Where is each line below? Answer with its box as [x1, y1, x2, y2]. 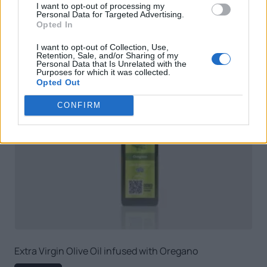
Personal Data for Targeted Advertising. [36, 9, 184, 19]
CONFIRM [57, 101, 101, 110]
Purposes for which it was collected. [36, 67, 170, 77]
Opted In [36, 19, 73, 29]
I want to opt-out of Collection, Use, [36, 42, 169, 52]
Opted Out [36, 77, 80, 87]
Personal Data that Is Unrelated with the [36, 58, 187, 69]
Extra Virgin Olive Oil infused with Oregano [14, 244, 198, 258]
